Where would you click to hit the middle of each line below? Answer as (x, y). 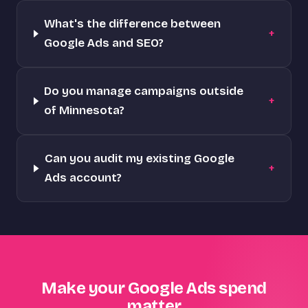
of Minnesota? (85, 110)
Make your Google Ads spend (154, 288)
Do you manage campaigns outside (144, 91)
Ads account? (83, 178)
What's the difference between (132, 24)
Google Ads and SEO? (103, 43)
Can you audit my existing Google (139, 158)
